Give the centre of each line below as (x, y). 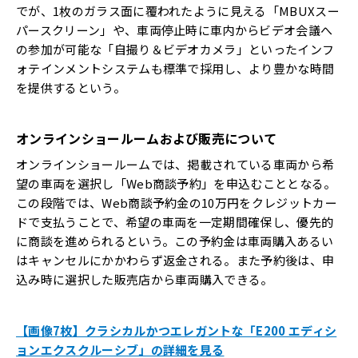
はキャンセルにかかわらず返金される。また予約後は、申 (175, 261)
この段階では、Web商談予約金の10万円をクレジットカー (177, 203)
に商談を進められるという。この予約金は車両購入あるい (175, 241)
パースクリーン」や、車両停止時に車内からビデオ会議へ (175, 30)
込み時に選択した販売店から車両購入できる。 (145, 280)
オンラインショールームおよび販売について (147, 139)
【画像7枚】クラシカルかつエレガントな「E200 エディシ (177, 331)
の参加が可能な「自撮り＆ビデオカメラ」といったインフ (175, 50)
